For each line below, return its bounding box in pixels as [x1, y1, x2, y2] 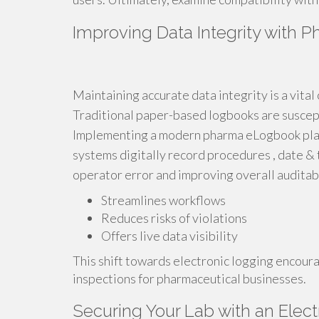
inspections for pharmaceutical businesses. [73, 271, 306, 286]
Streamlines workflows [101, 192, 226, 208]
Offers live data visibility [101, 228, 238, 244]
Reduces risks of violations [101, 210, 247, 226]
